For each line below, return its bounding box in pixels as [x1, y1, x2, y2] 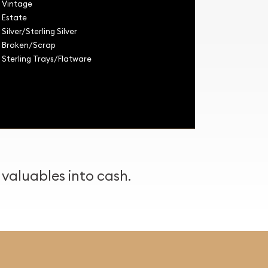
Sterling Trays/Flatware [1, 53, 92, 63]
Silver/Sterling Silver [1, 26, 77, 36]
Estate [1, 12, 27, 22]
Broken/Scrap [1, 39, 56, 50]
